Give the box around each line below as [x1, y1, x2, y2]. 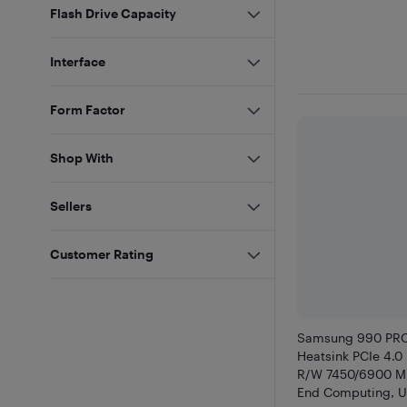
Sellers [50, 198, 93, 213]
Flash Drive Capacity [50, 5, 177, 21]
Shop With [50, 150, 114, 165]
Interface [50, 54, 106, 69]
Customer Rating [50, 246, 154, 262]
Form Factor [50, 102, 126, 117]
